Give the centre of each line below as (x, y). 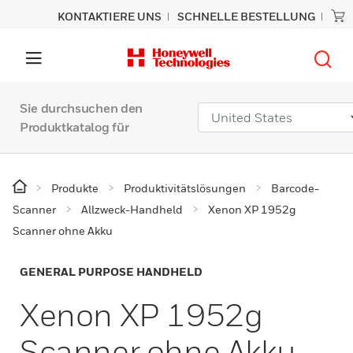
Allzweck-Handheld (132, 209)
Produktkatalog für (74, 127)
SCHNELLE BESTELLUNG (246, 16)
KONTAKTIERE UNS (110, 16)
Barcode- (295, 188)
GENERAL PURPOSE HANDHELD (111, 271)
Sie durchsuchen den (81, 108)
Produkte (75, 188)
